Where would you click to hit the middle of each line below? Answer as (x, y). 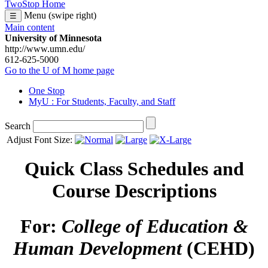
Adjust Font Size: (41, 140)
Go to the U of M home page (60, 70)
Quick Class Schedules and (134, 169)
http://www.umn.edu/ (45, 49)
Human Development (98, 248)
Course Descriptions (134, 191)
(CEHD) (218, 248)
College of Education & (155, 226)
